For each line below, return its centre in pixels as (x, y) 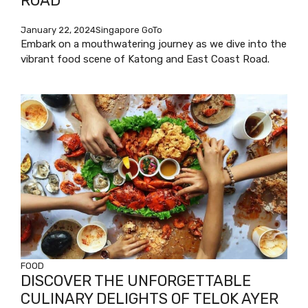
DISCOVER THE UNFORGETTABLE (136, 280)
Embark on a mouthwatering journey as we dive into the (154, 44)
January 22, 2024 (58, 30)
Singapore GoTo (129, 30)
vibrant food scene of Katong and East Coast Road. (145, 59)
